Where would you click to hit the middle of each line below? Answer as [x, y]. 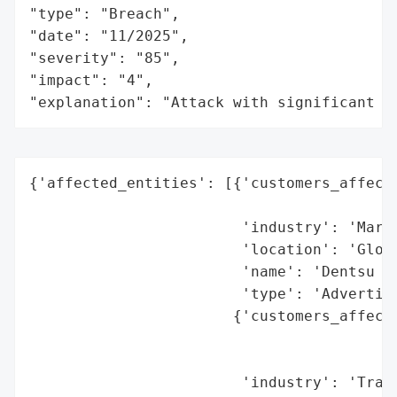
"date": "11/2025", [109, 35]
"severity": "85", [105, 58]
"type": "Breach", [105, 13]
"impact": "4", [91, 80]
